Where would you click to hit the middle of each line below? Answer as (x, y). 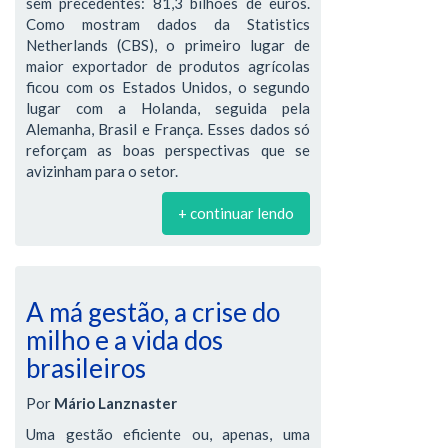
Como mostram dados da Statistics (168, 24)
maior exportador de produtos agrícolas (168, 66)
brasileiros (86, 368)
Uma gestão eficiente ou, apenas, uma (168, 433)
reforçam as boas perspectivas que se (168, 150)
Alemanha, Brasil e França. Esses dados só (168, 129)
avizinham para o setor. (102, 171)
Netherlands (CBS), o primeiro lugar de (168, 45)
